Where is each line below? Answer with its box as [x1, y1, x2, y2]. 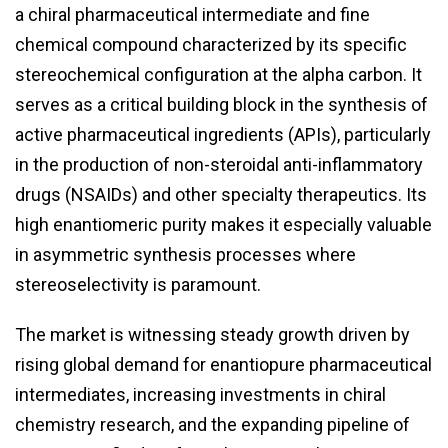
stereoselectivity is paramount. [15, 274, 261, 296]
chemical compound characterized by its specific [15, 34, 407, 56]
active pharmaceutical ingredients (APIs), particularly [15, 124, 431, 146]
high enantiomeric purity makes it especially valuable [15, 214, 432, 236]
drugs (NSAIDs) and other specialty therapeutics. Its [15, 184, 427, 206]
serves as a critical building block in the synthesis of [15, 94, 428, 116]
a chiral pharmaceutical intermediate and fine [15, 4, 370, 26]
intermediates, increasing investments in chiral [15, 384, 386, 406]
